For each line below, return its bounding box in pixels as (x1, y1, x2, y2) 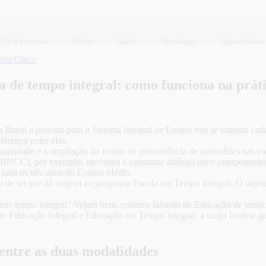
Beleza (72, 36, 94, 46)
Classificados (221, 36, 264, 46)
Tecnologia (161, 36, 197, 46)
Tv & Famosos (2, 36, 48, 46)
